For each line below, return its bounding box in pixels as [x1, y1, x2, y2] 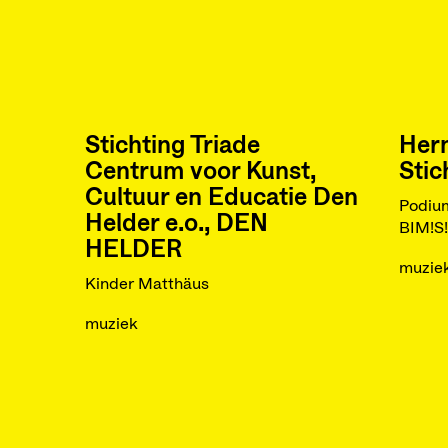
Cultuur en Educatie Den [84, 186, 358, 210]
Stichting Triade [84, 134, 260, 158]
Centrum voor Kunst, [84, 160, 316, 184]
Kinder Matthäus [84, 276, 209, 292]
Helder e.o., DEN [84, 212, 268, 236]
